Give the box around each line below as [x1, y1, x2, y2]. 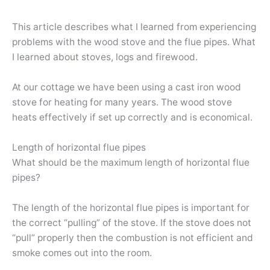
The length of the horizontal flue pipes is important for [12, 201, 250, 213]
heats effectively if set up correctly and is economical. [12, 111, 253, 124]
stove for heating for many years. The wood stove [12, 96, 232, 108]
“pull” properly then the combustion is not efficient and [12, 231, 253, 243]
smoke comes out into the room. [12, 246, 152, 259]
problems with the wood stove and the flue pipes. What [12, 36, 256, 48]
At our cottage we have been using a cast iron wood [12, 81, 241, 93]
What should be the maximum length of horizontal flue [12, 156, 250, 168]
